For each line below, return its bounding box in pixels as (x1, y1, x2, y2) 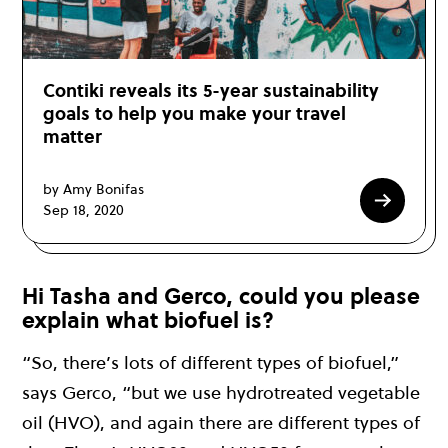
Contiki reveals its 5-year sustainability (43, 77, 379, 103)
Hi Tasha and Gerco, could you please (22, 280, 420, 311)
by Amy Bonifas (43, 179, 144, 200)
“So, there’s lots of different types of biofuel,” (22, 350, 399, 376)
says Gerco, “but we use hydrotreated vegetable (22, 380, 420, 406)
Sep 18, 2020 (43, 200, 124, 221)
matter (43, 123, 102, 149)
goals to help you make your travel (43, 100, 346, 126)
